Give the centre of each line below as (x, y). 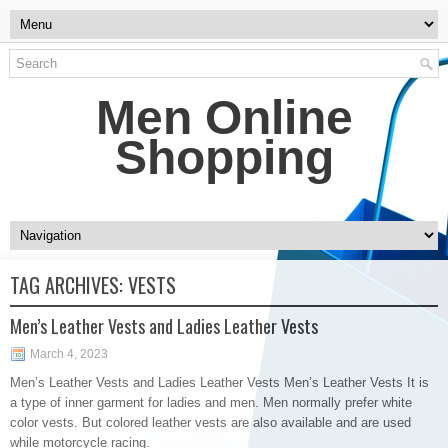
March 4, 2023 (69, 354)
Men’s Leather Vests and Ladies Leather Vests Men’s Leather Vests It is (219, 382)
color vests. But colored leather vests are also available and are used (210, 422)
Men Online (224, 117)
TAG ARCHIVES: (69, 285)
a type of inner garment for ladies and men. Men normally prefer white (211, 402)
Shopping (224, 157)
